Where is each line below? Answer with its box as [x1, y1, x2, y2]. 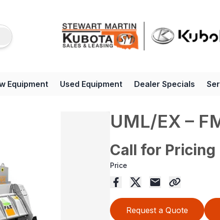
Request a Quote [126, 205, 188, 216]
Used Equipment [60, 79, 122, 89]
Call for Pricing [110, 141, 216, 159]
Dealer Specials [134, 79, 195, 89]
